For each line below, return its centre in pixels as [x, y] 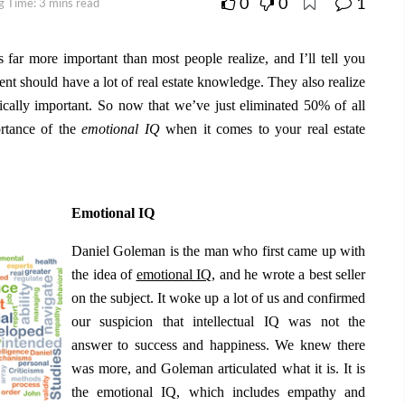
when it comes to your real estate [263, 128]
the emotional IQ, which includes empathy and [218, 392]
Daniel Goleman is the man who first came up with [218, 251]
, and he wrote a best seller [288, 275]
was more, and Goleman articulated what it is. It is [218, 369]
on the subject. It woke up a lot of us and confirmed [218, 298]
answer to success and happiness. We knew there [218, 345]
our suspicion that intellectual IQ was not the [218, 322]
